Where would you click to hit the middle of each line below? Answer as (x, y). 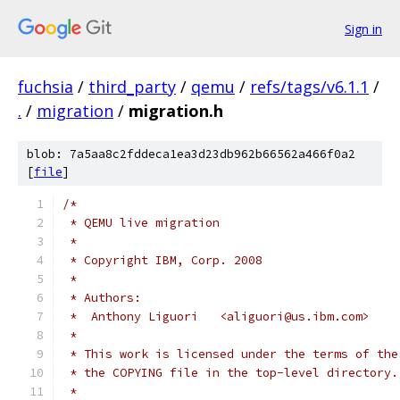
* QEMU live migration (141, 223)
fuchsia (46, 87)
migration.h (176, 111)
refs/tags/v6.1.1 (309, 87)
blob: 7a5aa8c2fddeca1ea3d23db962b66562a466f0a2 (191, 154)
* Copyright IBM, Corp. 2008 (162, 260)
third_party (132, 87)
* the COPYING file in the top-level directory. (230, 373)
